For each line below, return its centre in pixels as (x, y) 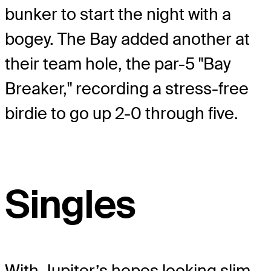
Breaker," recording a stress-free (127, 88)
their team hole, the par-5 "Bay (118, 64)
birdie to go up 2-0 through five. (122, 113)
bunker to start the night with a (118, 14)
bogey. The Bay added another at (127, 39)
